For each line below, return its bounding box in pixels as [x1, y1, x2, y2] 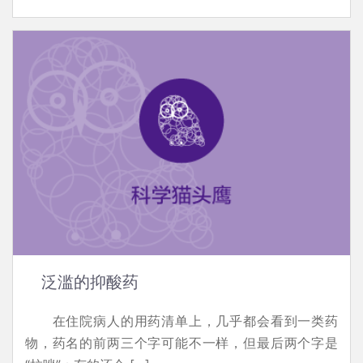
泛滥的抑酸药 [41, 272, 139, 291]
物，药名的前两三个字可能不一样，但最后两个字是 [25, 334, 338, 351]
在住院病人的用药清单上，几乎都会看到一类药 [25, 312, 338, 329]
